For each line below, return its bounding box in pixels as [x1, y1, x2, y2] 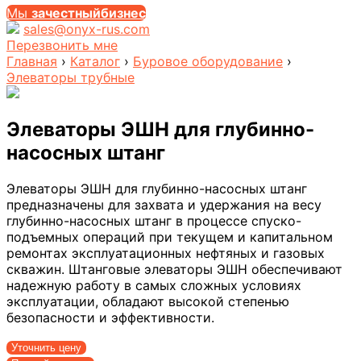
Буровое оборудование [133, 53, 283, 69]
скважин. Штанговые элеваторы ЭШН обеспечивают [6, 260, 342, 277]
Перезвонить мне [6, 37, 118, 53]
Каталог [70, 53, 120, 69]
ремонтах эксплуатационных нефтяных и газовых [6, 244, 325, 261]
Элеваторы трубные [6, 69, 135, 85]
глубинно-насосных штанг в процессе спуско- [6, 212, 301, 229]
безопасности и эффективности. [6, 309, 214, 326]
